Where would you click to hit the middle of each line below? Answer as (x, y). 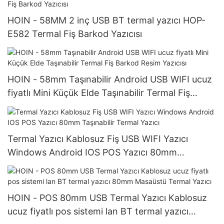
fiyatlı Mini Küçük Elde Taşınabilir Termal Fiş (99, 93)
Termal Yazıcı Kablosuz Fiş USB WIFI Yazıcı (98, 138)
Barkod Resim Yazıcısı (53, 106)
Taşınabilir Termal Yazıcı (58, 165)
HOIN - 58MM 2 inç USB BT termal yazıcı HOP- (106, 20)
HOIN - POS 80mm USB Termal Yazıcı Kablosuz (107, 198)
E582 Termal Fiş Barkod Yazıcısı (75, 34)
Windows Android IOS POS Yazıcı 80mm (92, 152)
